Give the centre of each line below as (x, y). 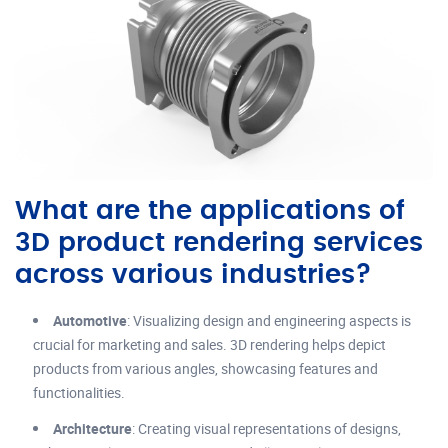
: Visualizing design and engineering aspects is (269, 320)
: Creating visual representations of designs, (266, 428)
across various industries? (193, 274)
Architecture (92, 428)
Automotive (90, 320)
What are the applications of (210, 210)
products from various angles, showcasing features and (205, 368)
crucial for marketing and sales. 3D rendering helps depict (209, 344)
